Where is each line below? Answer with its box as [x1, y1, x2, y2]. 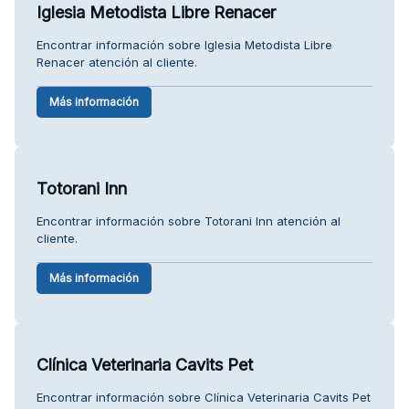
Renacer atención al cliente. [37, 54, 197, 69]
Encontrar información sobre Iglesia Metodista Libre [37, 37, 332, 52]
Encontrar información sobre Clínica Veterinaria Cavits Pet [37, 389, 371, 404]
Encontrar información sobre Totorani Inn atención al [37, 213, 341, 228]
